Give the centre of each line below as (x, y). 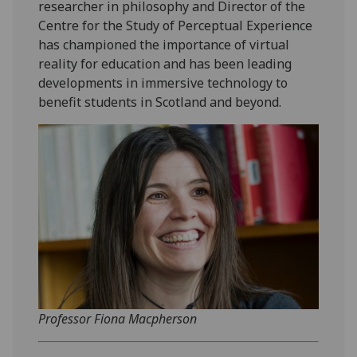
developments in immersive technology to (163, 83)
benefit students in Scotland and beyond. (160, 102)
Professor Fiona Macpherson (118, 319)
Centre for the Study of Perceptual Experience (176, 26)
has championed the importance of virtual (164, 45)
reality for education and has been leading (165, 64)
